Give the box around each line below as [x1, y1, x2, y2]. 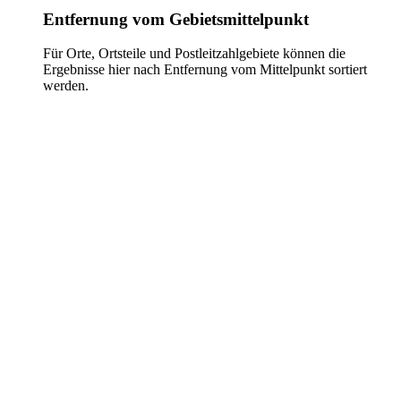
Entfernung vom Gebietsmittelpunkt [43, 9, 309, 29]
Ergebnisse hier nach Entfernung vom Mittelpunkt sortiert [43, 62, 367, 78]
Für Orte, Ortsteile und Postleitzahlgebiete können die [43, 46, 346, 62]
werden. [43, 78, 89, 94]
